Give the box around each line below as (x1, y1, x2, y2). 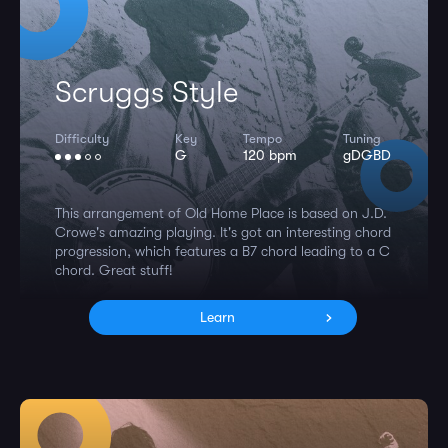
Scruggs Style (55, 75, 238, 109)
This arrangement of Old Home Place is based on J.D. (55, 205, 387, 221)
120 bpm (243, 147, 297, 163)
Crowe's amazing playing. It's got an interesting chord (55, 224, 391, 240)
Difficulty (55, 131, 109, 146)
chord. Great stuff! (55, 262, 173, 278)
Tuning (343, 131, 381, 146)
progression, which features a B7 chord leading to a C (55, 243, 390, 259)
